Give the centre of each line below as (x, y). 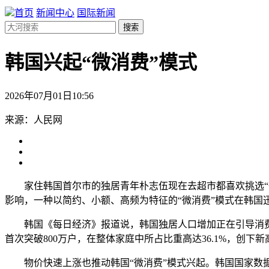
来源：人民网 (34, 119)
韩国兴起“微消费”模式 (101, 63)
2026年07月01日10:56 (49, 95)
